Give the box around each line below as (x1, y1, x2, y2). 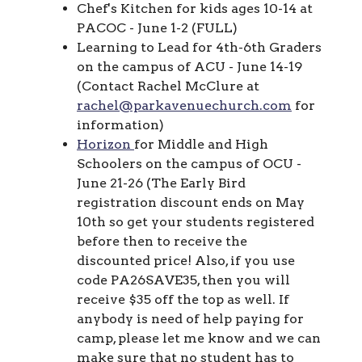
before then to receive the (77, 233, 247, 249)
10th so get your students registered (77, 213, 314, 229)
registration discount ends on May (77, 194, 305, 210)
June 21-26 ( (77, 175, 151, 191)
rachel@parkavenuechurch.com (77, 97, 292, 113)
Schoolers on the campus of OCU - (77, 155, 301, 171)
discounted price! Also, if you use (77, 252, 295, 268)
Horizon (77, 136, 134, 152)
